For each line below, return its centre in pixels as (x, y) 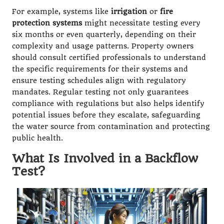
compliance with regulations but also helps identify (108, 103)
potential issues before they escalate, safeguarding (106, 115)
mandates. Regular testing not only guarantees (100, 92)
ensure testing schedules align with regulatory (99, 80)
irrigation (129, 11)
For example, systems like (61, 11)
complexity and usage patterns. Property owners (103, 46)
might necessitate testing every (141, 23)
